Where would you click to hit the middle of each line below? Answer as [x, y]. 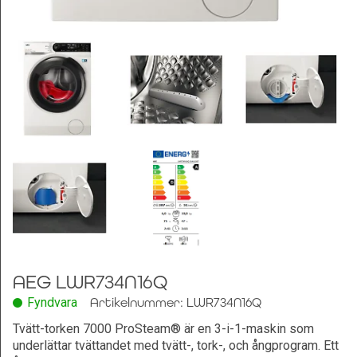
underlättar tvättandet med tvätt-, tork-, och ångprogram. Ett [176, 345]
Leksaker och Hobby [76, 23]
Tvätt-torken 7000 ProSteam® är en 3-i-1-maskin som [163, 329]
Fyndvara [52, 302]
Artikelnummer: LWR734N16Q [176, 302]
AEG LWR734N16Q [90, 282]
